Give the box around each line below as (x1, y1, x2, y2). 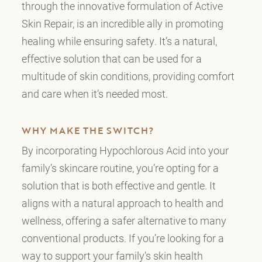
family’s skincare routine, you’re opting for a (21, 160, 219, 175)
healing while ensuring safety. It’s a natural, (21, 33, 217, 48)
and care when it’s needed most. (21, 86, 168, 101)
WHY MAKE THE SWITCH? (21, 123, 154, 137)
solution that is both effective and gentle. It (21, 178, 216, 192)
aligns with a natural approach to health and (21, 195, 223, 210)
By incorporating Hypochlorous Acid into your (21, 143, 229, 157)
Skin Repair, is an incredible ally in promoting (21, 16, 223, 30)
